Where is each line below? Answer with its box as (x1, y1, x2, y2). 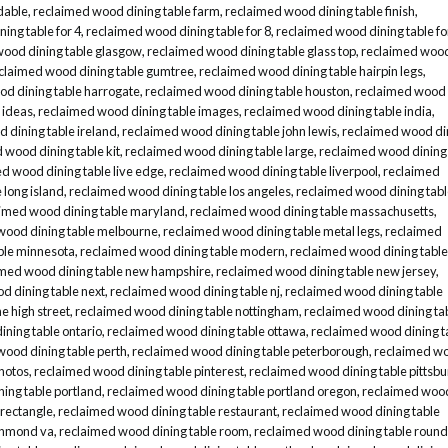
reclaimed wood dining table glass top (147, 43, 356, 60)
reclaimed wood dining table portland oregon (107, 383, 357, 400)
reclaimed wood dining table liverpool (169, 163, 378, 180)
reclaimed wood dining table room (59, 423, 249, 440)
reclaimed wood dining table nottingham (75, 303, 299, 320)
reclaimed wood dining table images (38, 103, 239, 120)
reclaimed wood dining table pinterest (34, 363, 244, 380)
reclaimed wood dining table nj (110, 283, 280, 300)
